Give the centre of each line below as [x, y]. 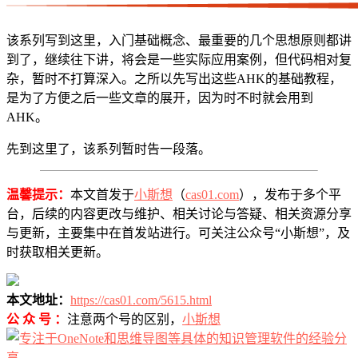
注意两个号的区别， [125, 319]
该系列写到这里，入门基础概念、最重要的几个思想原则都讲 [179, 40]
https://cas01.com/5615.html [141, 300]
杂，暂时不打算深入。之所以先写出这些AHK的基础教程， [174, 78]
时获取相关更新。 [58, 252]
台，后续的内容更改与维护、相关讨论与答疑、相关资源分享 [179, 213]
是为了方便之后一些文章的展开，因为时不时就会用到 [160, 97]
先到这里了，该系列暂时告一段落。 [109, 149]
